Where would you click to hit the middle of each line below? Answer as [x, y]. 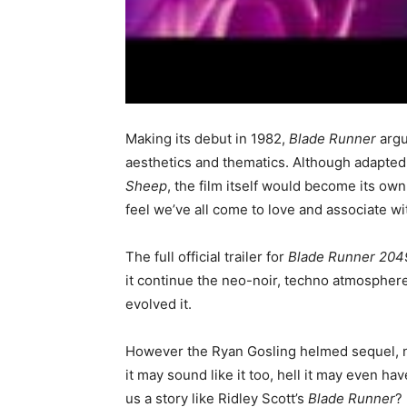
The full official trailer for [207, 256]
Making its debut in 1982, [207, 138]
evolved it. [159, 303]
